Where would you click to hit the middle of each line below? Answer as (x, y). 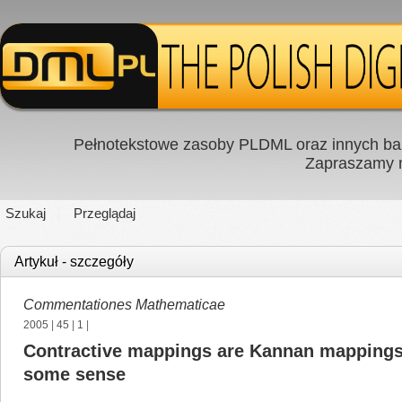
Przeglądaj (105, 213)
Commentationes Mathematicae (124, 305)
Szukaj (26, 213)
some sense (74, 374)
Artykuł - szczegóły (74, 262)
